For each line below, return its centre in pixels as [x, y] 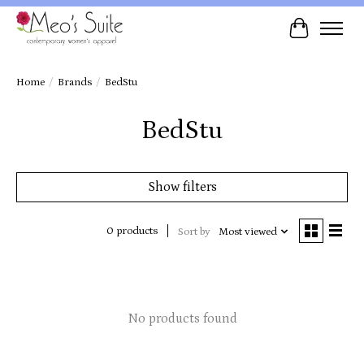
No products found [182, 318]
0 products [132, 232]
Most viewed [247, 232]
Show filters [182, 186]
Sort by [194, 232]
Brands [75, 82]
